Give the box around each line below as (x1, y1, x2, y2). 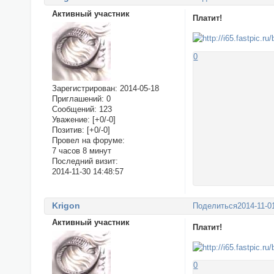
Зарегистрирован (51, 83, 115, 93)
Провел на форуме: (51, 135, 125, 145)
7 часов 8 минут (51, 146, 111, 155)
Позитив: (51, 125, 84, 135)
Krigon (51, 201, 80, 211)
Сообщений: (51, 104, 97, 114)
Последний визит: (51, 156, 118, 166)
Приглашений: (51, 94, 104, 103)
